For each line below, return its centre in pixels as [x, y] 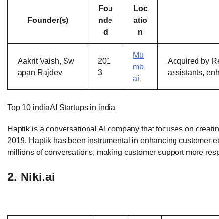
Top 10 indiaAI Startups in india [61, 107]
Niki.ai [38, 176]
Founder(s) [48, 20]
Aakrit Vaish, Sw [46, 61]
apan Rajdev [40, 72]
